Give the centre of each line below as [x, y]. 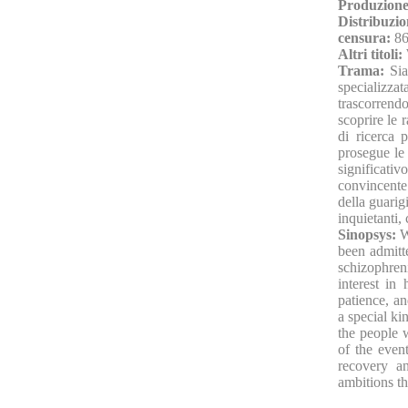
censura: [366, 37]
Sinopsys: [369, 234]
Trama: [364, 70]
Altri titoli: [372, 54]
